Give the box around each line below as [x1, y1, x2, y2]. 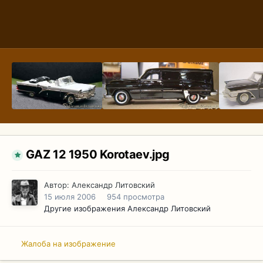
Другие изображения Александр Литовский [44, 204, 211, 214]
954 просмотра [107, 192, 164, 202]
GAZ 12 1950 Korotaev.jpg [25, 147, 170, 162]
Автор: [44, 180, 72, 190]
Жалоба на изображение [21, 238, 116, 248]
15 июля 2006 [44, 192, 96, 202]
